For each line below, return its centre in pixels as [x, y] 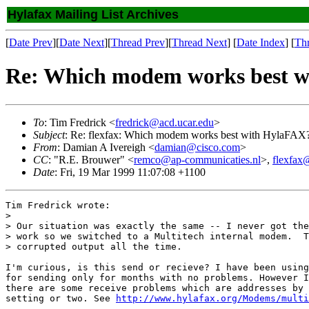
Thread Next [199, 42]
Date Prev [31, 42]
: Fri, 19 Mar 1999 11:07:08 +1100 [130, 172]
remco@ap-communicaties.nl [197, 159]
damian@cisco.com [197, 147]
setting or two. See [61, 298]
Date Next [82, 42]
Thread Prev [138, 42]
